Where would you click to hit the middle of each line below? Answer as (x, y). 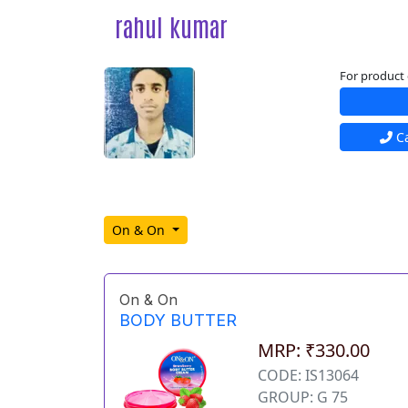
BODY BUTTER (178, 321)
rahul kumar (171, 26)
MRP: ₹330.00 (314, 351)
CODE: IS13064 (309, 376)
